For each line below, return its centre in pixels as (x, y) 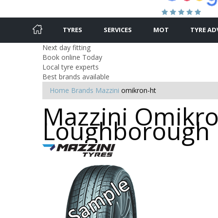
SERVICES (118, 29)
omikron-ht (139, 90)
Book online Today (72, 57)
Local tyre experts (71, 67)
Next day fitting (66, 47)
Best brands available (76, 76)
